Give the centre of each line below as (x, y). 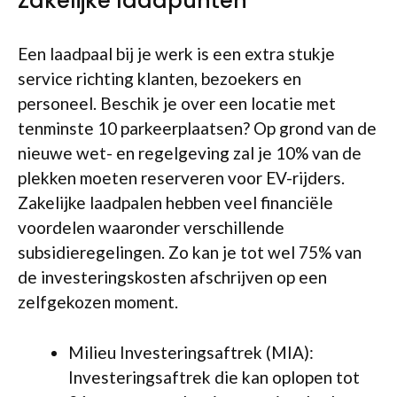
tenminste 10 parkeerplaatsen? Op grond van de (197, 128)
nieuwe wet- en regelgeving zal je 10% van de (190, 153)
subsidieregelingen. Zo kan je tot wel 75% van (190, 253)
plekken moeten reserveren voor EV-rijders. (181, 178)
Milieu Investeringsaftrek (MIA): (191, 352)
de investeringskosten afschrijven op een (172, 277)
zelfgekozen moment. (98, 302)
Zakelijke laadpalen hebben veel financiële (175, 203)
